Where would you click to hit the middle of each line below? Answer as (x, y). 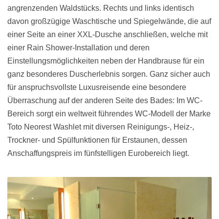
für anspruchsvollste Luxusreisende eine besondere (97, 88)
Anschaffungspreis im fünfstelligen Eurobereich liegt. (98, 153)
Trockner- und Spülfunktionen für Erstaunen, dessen (97, 140)
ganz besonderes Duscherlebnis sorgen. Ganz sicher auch (109, 74)
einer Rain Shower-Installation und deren (78, 48)
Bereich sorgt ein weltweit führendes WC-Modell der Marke (109, 114)
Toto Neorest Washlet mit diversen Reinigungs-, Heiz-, (101, 127)
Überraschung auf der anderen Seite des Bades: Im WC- (105, 101)
